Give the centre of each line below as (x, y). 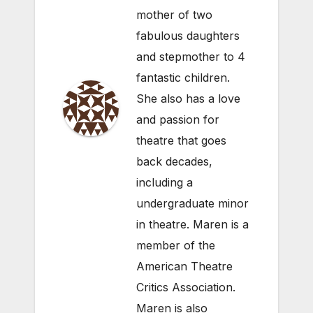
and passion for (178, 119)
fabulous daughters (188, 35)
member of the (176, 245)
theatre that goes (181, 140)
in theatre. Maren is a (192, 224)
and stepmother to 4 (191, 56)
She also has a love (188, 98)
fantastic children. (183, 77)
